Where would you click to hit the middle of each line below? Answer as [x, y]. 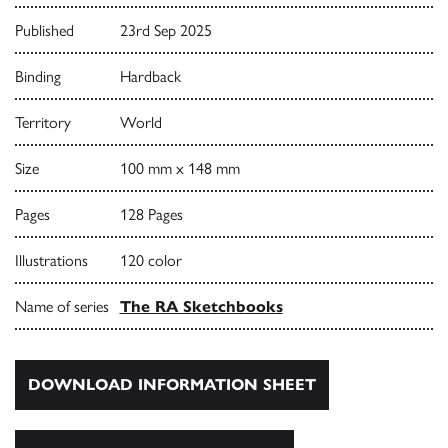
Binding [38, 76]
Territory [43, 122]
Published [44, 30]
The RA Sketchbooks [201, 306]
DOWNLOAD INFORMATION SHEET [172, 384]
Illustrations [51, 260]
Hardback [150, 76]
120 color [150, 260]
